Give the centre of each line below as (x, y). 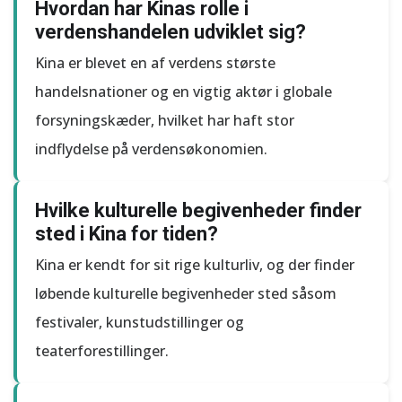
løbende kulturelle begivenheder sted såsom (186, 293)
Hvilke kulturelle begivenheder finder (198, 210)
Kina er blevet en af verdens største (155, 63)
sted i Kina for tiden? (127, 234)
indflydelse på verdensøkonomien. (151, 149)
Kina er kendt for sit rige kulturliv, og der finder (195, 265)
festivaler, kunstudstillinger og (140, 322)
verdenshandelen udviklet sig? (170, 32)
